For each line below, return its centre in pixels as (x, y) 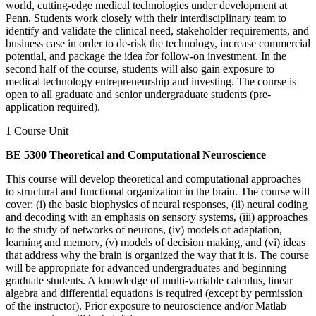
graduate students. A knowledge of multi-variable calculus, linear (149, 280)
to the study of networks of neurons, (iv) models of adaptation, (144, 229)
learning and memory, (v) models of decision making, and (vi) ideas (156, 242)
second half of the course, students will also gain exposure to (140, 68)
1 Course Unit (37, 130)
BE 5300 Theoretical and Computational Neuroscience (136, 154)
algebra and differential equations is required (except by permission (154, 293)
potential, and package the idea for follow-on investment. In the (146, 56)
